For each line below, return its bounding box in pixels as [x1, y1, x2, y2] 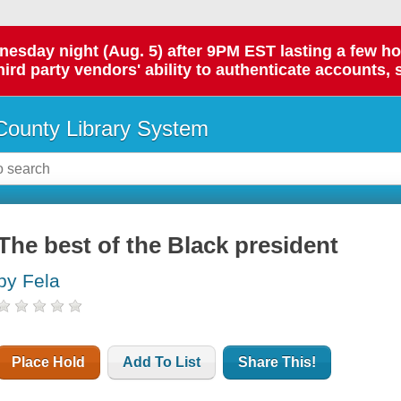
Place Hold [12, 354, 86, 371]
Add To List [123, 354, 201, 371]
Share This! [238, 354, 317, 371]
